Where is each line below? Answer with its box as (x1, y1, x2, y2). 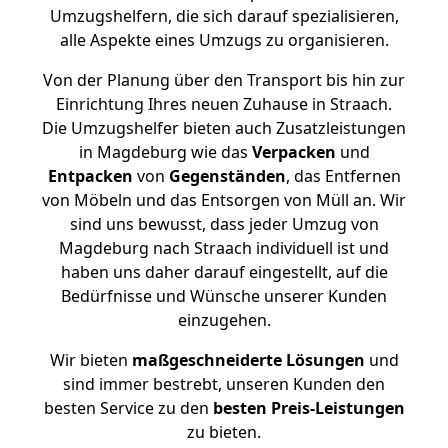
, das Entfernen (285, 165, 401, 187)
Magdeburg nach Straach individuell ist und (59, 237, 389, 259)
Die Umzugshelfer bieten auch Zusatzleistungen (42, 117, 406, 139)
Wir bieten (49, 349, 132, 371)
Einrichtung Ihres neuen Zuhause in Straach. (56, 93, 392, 115)
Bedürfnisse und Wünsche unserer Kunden (61, 285, 387, 307)
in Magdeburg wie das (78, 141, 252, 163)
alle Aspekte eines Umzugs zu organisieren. (59, 29, 389, 51)
